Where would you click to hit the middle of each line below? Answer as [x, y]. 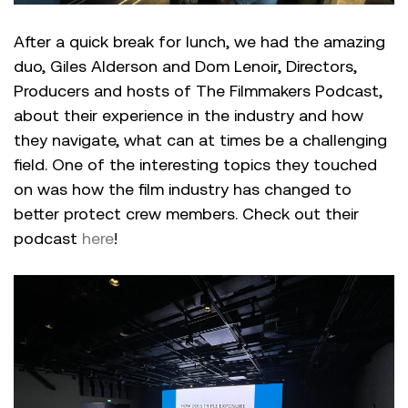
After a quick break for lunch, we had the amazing [199, 42]
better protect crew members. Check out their [186, 214]
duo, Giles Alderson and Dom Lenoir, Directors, [185, 66]
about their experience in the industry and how [189, 116]
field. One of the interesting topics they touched [195, 165]
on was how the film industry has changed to [183, 189]
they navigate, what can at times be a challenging [200, 140]
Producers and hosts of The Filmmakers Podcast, [198, 91]
